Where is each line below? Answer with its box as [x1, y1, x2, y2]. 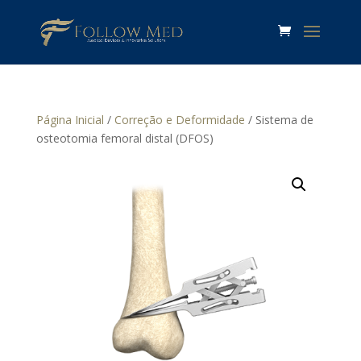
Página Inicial [35, 112, 104, 127]
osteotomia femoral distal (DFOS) [35, 131, 214, 146]
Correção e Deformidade [114, 112, 245, 127]
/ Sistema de [244, 112, 313, 127]
